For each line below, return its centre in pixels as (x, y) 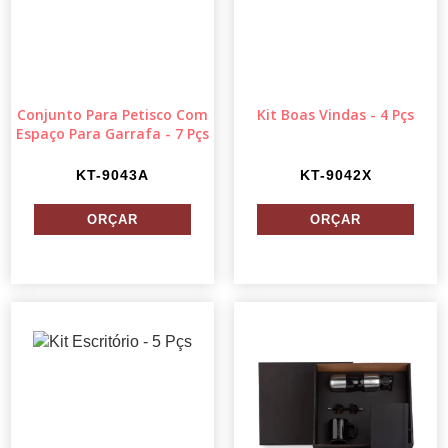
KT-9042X (335, 175)
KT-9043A (112, 175)
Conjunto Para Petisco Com (112, 115)
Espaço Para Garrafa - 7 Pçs (112, 134)
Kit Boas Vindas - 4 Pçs (335, 115)
